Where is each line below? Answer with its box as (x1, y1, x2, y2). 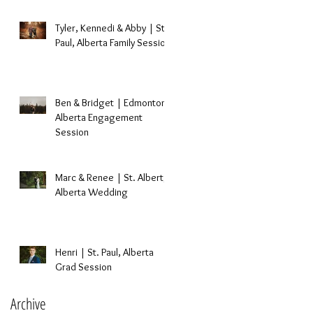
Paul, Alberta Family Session (55, 36, 170, 49)
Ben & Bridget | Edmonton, (55, 96, 169, 109)
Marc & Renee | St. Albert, (55, 171, 166, 184)
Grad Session (55, 261, 112, 273)
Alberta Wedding (55, 186, 128, 198)
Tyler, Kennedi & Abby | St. (55, 22, 168, 34)
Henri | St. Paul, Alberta (55, 246, 154, 259)
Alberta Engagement (55, 111, 143, 124)
